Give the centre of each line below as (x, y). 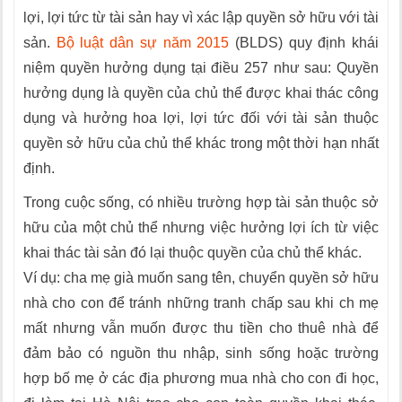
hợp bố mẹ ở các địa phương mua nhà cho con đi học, (201, 378)
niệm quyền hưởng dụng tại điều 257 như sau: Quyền (201, 68)
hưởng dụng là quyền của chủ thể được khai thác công (201, 93)
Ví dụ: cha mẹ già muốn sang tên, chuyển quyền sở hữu (201, 278)
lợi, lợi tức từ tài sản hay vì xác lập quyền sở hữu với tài (201, 17)
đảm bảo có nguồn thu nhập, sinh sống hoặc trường (201, 353)
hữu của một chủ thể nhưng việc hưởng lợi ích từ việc (201, 227)
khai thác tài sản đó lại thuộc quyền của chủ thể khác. (192, 253)
